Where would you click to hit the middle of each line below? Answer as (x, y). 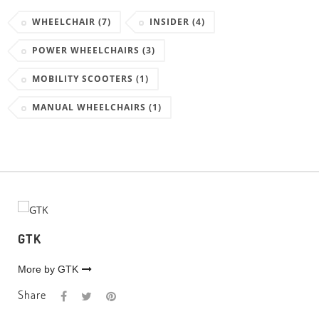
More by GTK (48, 270)
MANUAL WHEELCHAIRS (90, 108)
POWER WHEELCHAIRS (87, 51)
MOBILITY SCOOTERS (84, 79)
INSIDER (171, 22)
